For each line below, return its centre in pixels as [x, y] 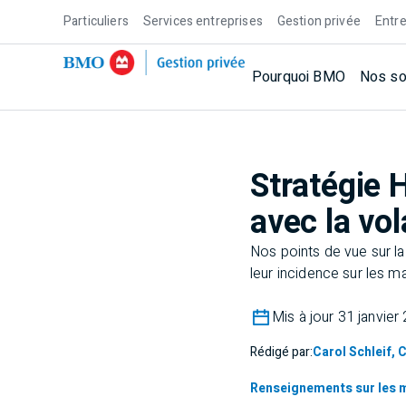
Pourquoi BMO [299, 77]
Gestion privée [319, 21]
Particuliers [96, 21]
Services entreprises [203, 21]
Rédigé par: [281, 352]
